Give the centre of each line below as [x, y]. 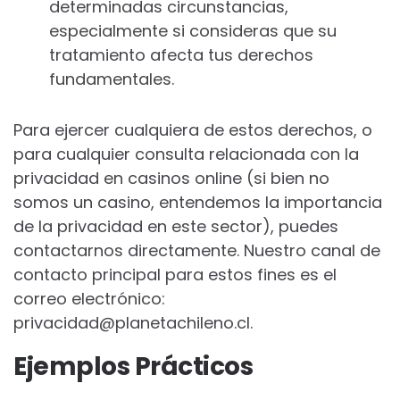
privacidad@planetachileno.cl [132, 323]
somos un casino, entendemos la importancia [198, 202]
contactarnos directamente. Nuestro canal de [197, 250]
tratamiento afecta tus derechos [181, 55]
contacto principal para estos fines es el [175, 275]
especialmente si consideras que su [193, 31]
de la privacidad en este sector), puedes [176, 226]
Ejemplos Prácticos [133, 367]
